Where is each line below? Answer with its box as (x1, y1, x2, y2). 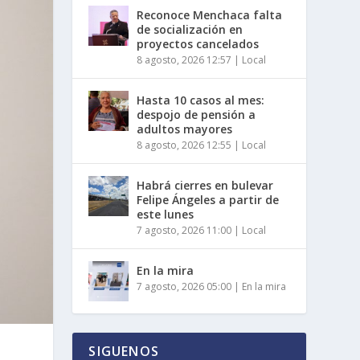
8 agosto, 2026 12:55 (137, 137, 232, 152)
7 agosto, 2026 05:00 (137, 279, 232, 293)
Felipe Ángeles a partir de (137, 191, 280, 207)
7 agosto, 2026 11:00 (137, 223, 232, 237)
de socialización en (137, 21, 243, 37)
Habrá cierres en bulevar (137, 177, 274, 193)
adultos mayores (137, 121, 233, 137)
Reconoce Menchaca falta (137, 6, 283, 22)
